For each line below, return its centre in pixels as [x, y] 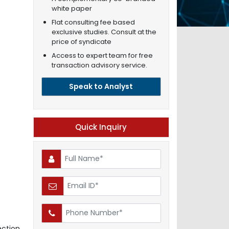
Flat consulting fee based [93, 22]
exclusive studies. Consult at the [104, 32]
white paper [72, 8]
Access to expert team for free [102, 55]
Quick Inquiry [101, 127]
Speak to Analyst [101, 86]
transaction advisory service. [99, 65]
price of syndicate [81, 41]
